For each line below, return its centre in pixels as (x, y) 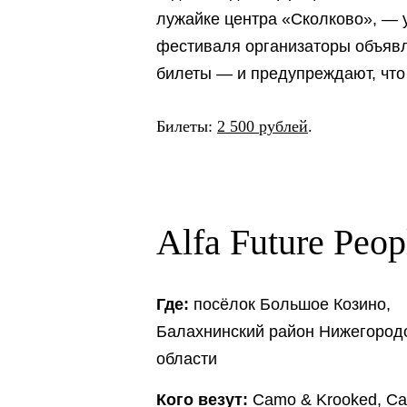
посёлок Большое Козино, (290, 304)
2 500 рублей (263, 126)
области (187, 358)
